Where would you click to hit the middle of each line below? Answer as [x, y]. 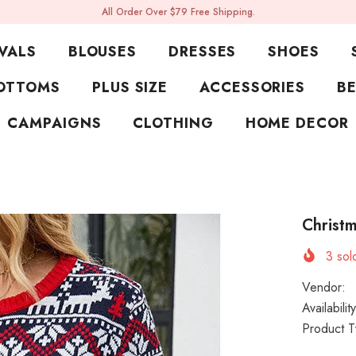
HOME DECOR [297, 123]
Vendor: [324, 288]
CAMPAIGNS [54, 123]
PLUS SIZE [130, 87]
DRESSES [203, 52]
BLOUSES [103, 52]
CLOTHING [173, 123]
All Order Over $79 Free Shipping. [178, 12]
